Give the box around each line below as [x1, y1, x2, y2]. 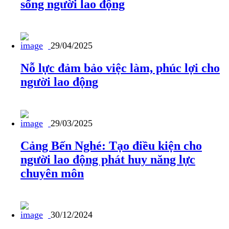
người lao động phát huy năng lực [20, 152, 195, 166]
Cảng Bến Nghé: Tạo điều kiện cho [20, 139, 202, 152]
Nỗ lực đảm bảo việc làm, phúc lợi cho [20, 61, 220, 75]
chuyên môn [20, 166, 84, 180]
